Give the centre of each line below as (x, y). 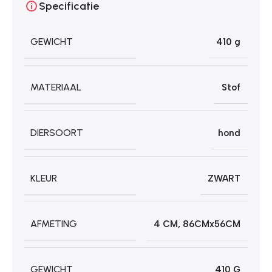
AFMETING (54, 223)
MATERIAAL (56, 87)
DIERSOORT (57, 132)
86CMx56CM (212, 224)
